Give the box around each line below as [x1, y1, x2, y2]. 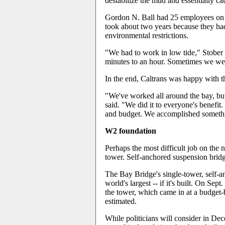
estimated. [105, 197, 137, 205]
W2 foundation [105, 127, 156, 135]
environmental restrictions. [105, 31, 188, 40]
